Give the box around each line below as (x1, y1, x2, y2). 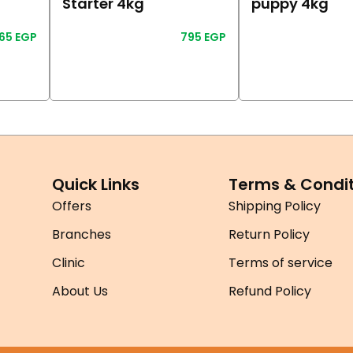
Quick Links (52, 173, 139, 196)
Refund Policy (229, 282, 311, 301)
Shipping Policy (229, 197, 321, 216)
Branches (52, 225, 111, 244)
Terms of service (229, 254, 333, 273)
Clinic (52, 254, 85, 273)
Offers (52, 197, 91, 216)
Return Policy (229, 225, 310, 244)
